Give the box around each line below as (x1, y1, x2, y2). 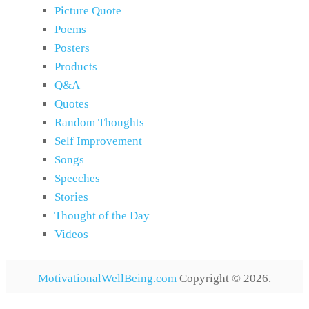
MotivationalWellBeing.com (37, 271, 177, 285)
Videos (54, 227, 88, 241)
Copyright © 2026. (176, 271, 271, 285)
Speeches (54, 171, 100, 185)
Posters (54, 41, 90, 54)
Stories (54, 190, 88, 203)
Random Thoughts (54, 115, 144, 129)
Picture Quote (54, 3, 121, 17)
